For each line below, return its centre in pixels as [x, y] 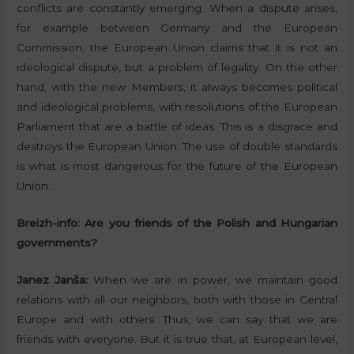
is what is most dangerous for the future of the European [177, 166]
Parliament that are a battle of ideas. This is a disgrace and [177, 127]
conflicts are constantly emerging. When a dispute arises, [177, 8]
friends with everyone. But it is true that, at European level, [177, 339]
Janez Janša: [53, 279]
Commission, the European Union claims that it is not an [177, 48]
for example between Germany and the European [177, 28]
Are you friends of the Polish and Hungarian [211, 222]
